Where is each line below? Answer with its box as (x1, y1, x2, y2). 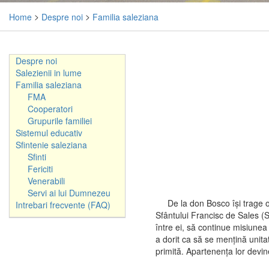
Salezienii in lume (16, 67, 82, 79)
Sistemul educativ (16, 127, 82, 139)
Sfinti (28, 151, 46, 163)
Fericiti (28, 163, 53, 175)
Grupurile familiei (28, 115, 92, 127)
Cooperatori (28, 103, 73, 115)
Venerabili (28, 175, 65, 187)
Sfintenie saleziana (16, 139, 87, 151)
